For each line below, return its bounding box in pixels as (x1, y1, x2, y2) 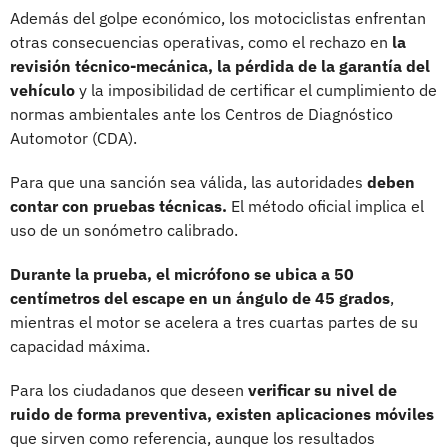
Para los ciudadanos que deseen (10, 379, 248, 400)
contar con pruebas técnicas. (10, 195, 227, 216)
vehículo (10, 79, 75, 100)
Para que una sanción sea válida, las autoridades (10, 171, 367, 192)
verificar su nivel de (248, 379, 397, 400)
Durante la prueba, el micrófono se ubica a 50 (10, 263, 354, 284)
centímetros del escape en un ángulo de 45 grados (10, 287, 390, 308)
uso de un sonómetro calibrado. (10, 219, 238, 240)
